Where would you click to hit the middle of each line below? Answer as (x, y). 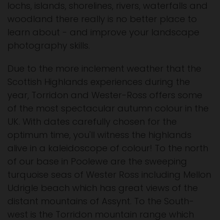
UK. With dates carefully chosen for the (92, 122)
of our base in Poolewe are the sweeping (97, 162)
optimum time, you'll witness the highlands (99, 135)
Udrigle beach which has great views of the (103, 188)
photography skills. (49, 46)
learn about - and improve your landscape (103, 32)
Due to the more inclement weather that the (104, 69)
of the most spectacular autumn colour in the (108, 109)
